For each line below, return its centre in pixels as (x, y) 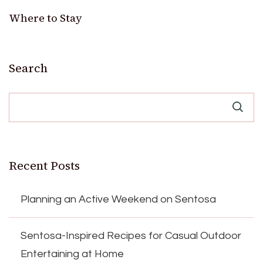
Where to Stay (45, 18)
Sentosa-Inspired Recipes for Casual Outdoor (131, 235)
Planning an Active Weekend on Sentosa (118, 199)
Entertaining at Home (72, 254)
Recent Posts (44, 165)
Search (28, 68)
